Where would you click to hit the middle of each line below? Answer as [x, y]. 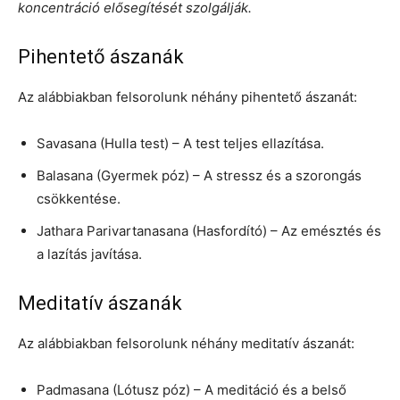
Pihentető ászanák [101, 56]
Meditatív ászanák [100, 303]
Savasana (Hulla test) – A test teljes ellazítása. [180, 143]
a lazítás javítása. [89, 254]
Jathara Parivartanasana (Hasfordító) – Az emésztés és [209, 230]
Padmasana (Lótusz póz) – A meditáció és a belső [192, 389]
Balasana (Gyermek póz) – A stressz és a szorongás [199, 175]
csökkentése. [79, 198]
